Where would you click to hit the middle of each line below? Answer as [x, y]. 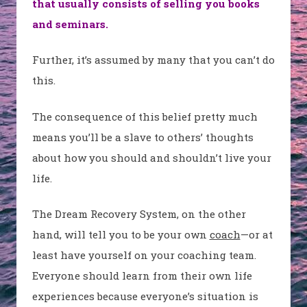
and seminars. [70, 24]
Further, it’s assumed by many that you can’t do [153, 60]
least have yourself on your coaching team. [144, 255]
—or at [256, 235]
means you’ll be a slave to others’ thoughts [143, 137]
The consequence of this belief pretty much [145, 116]
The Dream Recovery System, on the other [139, 214]
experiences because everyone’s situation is [145, 296]
